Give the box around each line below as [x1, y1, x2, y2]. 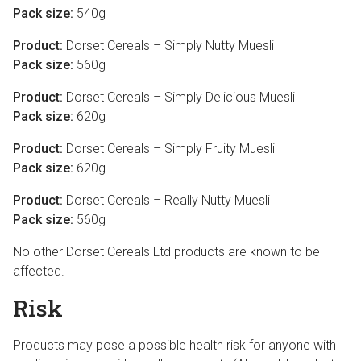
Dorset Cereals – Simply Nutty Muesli [63, 38, 274, 53]
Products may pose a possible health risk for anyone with [13, 338, 336, 353]
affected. [13, 263, 64, 279]
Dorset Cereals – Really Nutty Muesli [63, 193, 270, 208]
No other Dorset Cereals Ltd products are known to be [13, 244, 320, 259]
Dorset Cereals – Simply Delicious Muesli [63, 89, 295, 105]
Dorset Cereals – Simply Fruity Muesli [63, 141, 275, 156]
